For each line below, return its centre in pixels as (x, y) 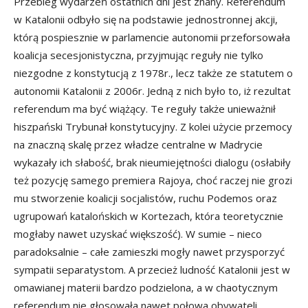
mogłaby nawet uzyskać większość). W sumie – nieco (138, 234)
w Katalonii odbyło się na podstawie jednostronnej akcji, (146, 19)
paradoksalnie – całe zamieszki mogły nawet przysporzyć (149, 252)
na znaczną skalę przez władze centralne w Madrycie (138, 144)
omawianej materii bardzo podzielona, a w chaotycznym (146, 287)
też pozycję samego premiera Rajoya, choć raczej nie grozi (153, 180)
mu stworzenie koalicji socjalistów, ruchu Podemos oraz (145, 198)
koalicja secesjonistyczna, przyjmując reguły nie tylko (139, 55)
